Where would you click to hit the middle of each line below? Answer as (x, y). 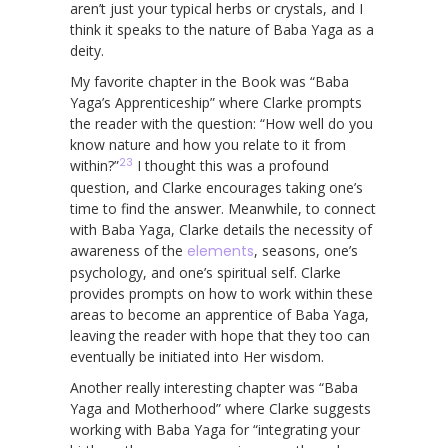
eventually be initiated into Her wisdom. (197, 356)
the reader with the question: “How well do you (221, 123)
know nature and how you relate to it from (208, 144)
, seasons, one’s (306, 250)
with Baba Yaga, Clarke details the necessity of (221, 229)
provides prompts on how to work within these (221, 293)
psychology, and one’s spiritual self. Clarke (205, 272)
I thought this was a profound (231, 165)
